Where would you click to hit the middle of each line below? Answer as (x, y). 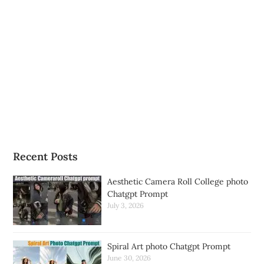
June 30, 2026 (129, 258)
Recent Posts (46, 156)
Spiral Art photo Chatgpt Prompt (169, 246)
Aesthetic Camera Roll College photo (178, 181)
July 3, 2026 (126, 205)
